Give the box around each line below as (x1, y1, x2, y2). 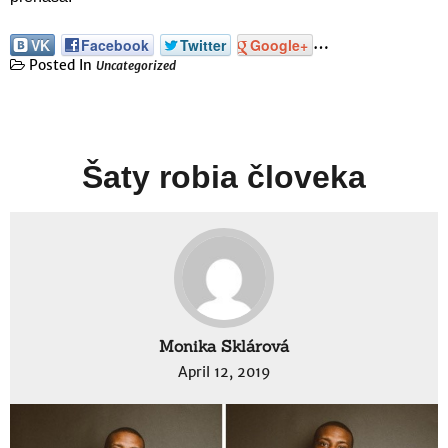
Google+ (250, 34, 308, 55)
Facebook (81, 34, 149, 55)
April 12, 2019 (177, 362, 271, 381)
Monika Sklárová (159, 335, 289, 356)
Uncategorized (96, 57, 176, 73)
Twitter (180, 34, 226, 55)
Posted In (25, 55, 96, 74)
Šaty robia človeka (82, 158, 366, 195)
